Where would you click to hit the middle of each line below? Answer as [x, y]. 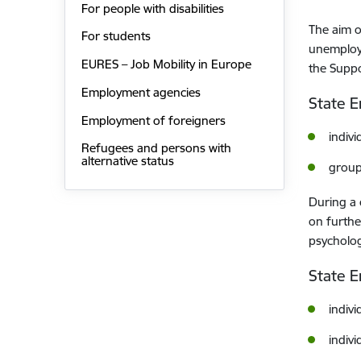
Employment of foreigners [153, 120]
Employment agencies [141, 92]
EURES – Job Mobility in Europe [166, 64]
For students [116, 36]
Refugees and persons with [156, 148]
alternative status [127, 161]
